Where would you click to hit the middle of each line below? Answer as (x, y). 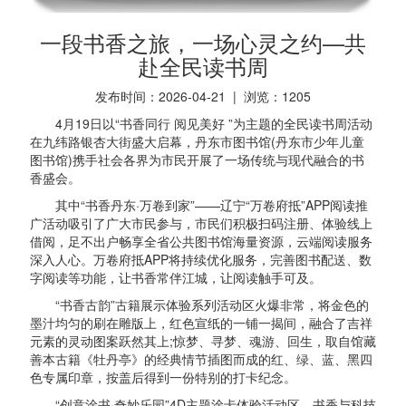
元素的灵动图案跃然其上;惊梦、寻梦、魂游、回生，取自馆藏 (203, 341)
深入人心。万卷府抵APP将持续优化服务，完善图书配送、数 (201, 259)
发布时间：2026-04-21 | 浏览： (188, 96)
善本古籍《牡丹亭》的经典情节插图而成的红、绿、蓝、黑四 (201, 359)
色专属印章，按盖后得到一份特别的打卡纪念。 (163, 377)
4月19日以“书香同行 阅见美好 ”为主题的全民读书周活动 (201, 123)
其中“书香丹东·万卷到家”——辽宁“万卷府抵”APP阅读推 (199, 205)
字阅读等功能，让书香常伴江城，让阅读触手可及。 (176, 277)
